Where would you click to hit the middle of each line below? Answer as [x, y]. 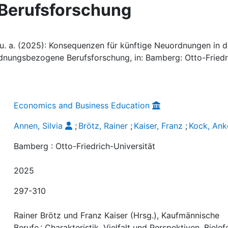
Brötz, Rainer [103, 126]
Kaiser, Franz [159, 126]
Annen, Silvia [38, 126]
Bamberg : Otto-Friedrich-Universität [85, 146]
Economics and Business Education [82, 105]
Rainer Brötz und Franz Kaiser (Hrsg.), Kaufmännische [117, 215]
